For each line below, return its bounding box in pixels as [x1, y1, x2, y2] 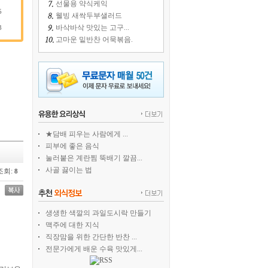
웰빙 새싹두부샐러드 [56, 11, 122, 20]
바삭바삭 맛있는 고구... [56, 23, 129, 32]
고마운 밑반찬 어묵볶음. [56, 35, 133, 44]
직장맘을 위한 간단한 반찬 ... [45, 233, 137, 241]
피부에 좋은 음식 [45, 142, 99, 150]
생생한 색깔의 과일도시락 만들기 [45, 209, 151, 217]
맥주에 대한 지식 [45, 221, 99, 229]
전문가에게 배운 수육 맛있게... [45, 245, 142, 253]
